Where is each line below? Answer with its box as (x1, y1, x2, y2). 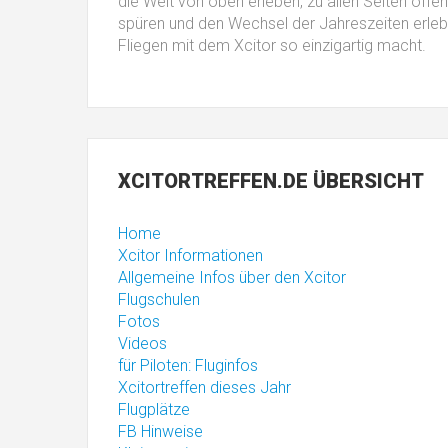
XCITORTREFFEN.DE (118, 169, 308, 193)
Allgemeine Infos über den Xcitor (118, 268, 346, 287)
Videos (118, 334, 167, 353)
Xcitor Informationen (118, 246, 263, 265)
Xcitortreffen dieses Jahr (118, 378, 291, 397)
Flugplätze (118, 400, 190, 419)
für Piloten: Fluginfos (118, 356, 258, 375)
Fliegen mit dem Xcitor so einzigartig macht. (118, 36, 426, 55)
